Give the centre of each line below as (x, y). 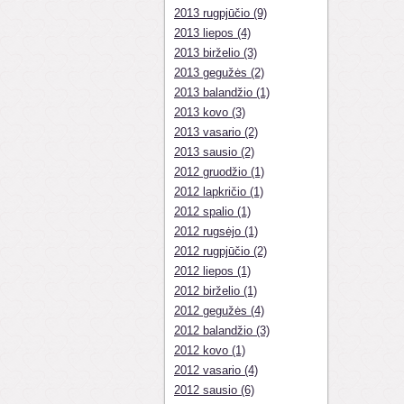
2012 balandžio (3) (222, 331)
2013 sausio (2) (214, 152)
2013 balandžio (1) (222, 92)
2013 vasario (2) (216, 132)
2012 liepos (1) (212, 271)
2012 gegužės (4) (219, 311)
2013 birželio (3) (216, 53)
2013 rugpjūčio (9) (220, 13)
